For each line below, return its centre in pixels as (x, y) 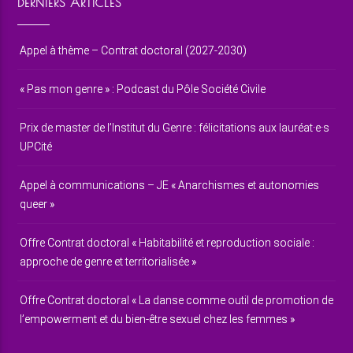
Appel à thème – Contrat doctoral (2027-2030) (134, 50)
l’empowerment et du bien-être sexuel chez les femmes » (158, 319)
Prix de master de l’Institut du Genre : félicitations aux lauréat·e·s (175, 127)
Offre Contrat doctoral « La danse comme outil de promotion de (177, 300)
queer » (37, 204)
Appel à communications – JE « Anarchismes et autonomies (170, 185)
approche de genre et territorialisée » (108, 261)
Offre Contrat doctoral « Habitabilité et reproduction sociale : (167, 242)
